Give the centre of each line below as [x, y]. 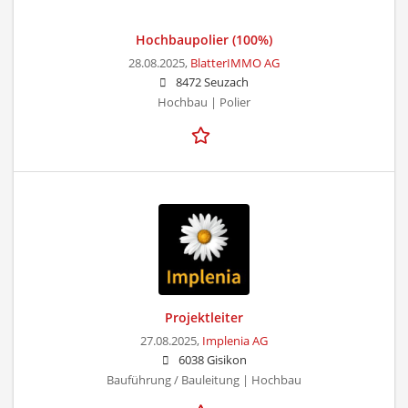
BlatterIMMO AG [235, 63]
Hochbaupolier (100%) [204, 39]
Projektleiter [204, 317]
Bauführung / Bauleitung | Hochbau [204, 380]
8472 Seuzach [212, 82]
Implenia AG [235, 341]
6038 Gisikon [212, 360]
